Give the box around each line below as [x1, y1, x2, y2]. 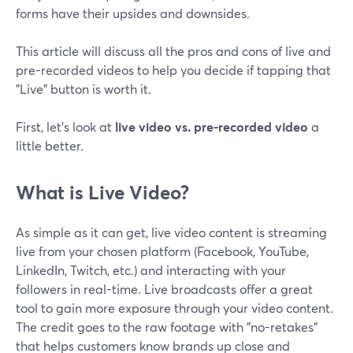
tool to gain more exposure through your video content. [16, 299, 333, 317]
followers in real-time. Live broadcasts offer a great [16, 281, 313, 298]
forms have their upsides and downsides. [16, 5, 250, 22]
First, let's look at [16, 118, 115, 136]
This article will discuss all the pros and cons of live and [16, 43, 331, 60]
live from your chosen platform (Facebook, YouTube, [16, 243, 309, 260]
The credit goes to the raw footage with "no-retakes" [16, 318, 318, 336]
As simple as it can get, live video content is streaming [16, 224, 327, 241]
